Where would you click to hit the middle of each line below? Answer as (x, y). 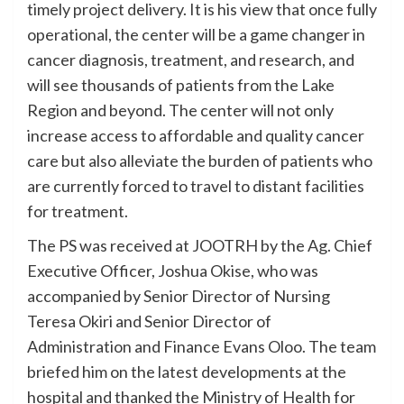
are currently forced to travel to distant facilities (196, 185)
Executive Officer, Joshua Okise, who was (173, 270)
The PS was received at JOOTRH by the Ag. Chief (200, 245)
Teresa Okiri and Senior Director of (149, 321)
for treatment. (78, 211)
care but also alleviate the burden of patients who (200, 160)
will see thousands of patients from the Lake (181, 84)
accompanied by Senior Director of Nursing (179, 295)
